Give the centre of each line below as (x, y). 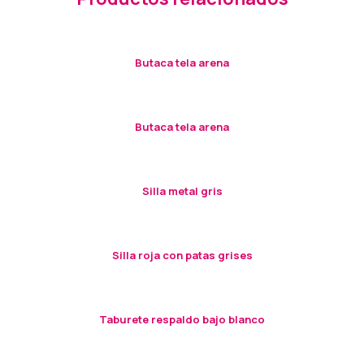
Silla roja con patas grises (182, 256)
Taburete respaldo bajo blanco (182, 320)
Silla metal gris (182, 191)
